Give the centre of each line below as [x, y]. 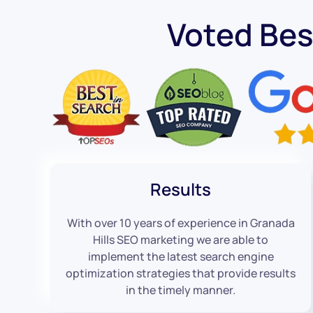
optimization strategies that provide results [181, 273]
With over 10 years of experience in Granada [181, 223]
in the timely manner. [181, 290]
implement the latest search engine [181, 256]
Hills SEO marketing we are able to [181, 239]
